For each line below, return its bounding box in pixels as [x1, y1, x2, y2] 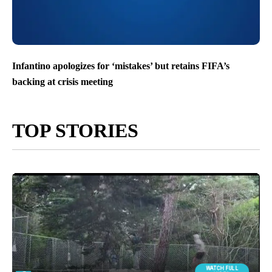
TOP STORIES [12, 119, 138, 141]
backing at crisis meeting [12, 76, 113, 87]
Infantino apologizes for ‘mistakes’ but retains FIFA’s [12, 61, 229, 72]
